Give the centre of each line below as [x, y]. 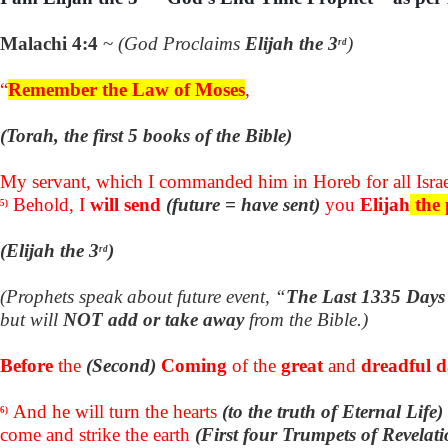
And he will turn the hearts [117, 411]
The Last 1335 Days [365, 296]
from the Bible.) [306, 319]
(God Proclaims [181, 43]
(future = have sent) [243, 204]
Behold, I [51, 204]
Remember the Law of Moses [126, 89]
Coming [194, 365]
